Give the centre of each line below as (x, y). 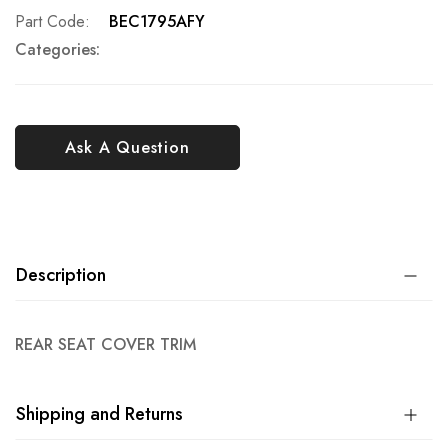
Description (61, 275)
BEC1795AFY (157, 21)
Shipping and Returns (99, 414)
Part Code (50, 21)
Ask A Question (127, 147)
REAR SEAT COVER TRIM (105, 344)
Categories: (57, 49)
